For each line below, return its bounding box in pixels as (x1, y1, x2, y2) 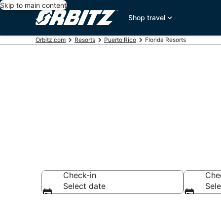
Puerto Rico (104, 36, 136, 43)
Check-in (63, 170, 96, 180)
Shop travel (128, 13, 166, 22)
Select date (63, 181, 106, 191)
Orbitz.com (36, 36, 66, 43)
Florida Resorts (145, 36, 186, 43)
